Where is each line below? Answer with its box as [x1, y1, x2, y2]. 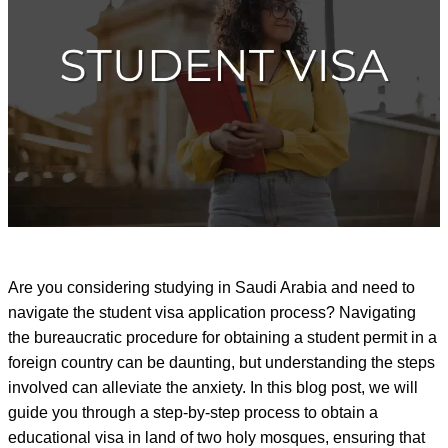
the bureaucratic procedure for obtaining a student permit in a [8, 328, 437, 346]
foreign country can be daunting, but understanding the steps [8, 353, 435, 371]
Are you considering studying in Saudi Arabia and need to [8, 278, 415, 296]
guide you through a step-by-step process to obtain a [8, 403, 378, 421]
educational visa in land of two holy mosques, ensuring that [8, 428, 425, 446]
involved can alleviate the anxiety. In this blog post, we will [8, 378, 418, 396]
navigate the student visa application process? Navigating [8, 303, 416, 321]
